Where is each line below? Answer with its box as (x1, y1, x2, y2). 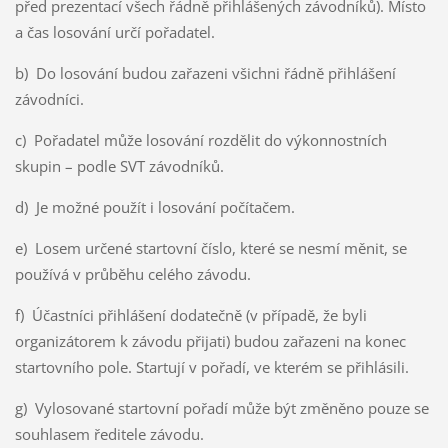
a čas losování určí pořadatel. (14, 22, 215, 43)
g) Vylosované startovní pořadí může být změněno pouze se (14, 398, 429, 419)
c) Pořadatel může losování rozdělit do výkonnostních (14, 130, 387, 151)
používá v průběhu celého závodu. (14, 264, 251, 285)
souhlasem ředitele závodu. (14, 424, 204, 445)
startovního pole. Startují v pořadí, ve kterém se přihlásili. (14, 357, 409, 378)
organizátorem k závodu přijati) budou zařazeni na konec (14, 331, 406, 352)
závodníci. (14, 89, 84, 110)
